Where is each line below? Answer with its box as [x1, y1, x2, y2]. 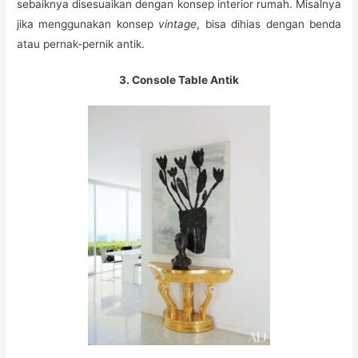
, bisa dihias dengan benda [197, 17, 341, 30]
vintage [153, 17, 197, 30]
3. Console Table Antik [119, 74, 239, 87]
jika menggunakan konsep [17, 17, 153, 30]
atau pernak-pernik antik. [17, 37, 145, 50]
